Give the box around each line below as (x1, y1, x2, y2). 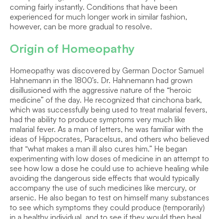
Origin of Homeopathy (10, 41, 135, 56)
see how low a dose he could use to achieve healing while (10, 163, 209, 173)
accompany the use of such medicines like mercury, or (10, 183, 196, 193)
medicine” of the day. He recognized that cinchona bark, (10, 95, 202, 105)
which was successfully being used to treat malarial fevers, (10, 105, 207, 114)
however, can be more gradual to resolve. (10, 22, 152, 31)
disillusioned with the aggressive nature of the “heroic (10, 85, 192, 95)
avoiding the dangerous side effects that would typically (10, 173, 199, 183)
